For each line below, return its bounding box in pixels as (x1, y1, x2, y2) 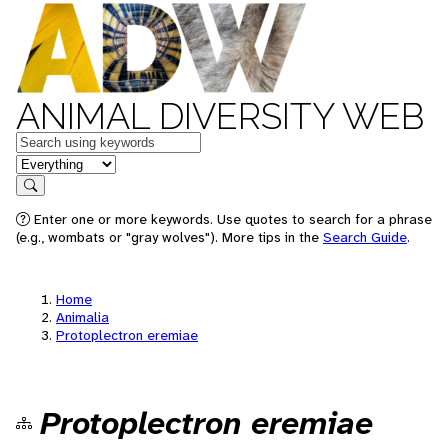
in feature (15, 152, 81, 173)
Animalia (56, 308, 109, 326)
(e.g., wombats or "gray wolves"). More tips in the (16, 228, 323, 246)
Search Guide (323, 228, 407, 246)
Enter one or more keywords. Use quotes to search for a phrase (30, 210, 432, 228)
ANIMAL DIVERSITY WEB (16, 95, 424, 137)
